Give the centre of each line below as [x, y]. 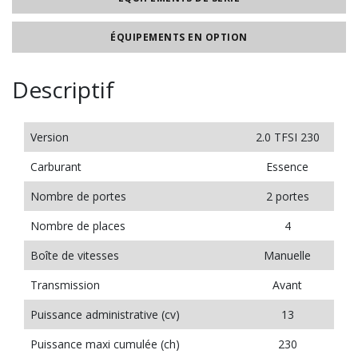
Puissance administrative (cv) [105, 314]
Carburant [56, 167]
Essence [287, 167]
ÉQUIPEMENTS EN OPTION [179, 37]
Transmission [65, 285]
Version [50, 137]
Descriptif [63, 89]
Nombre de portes [78, 196]
